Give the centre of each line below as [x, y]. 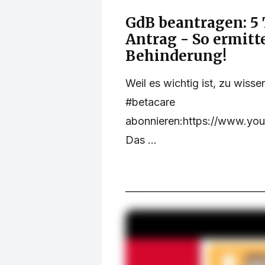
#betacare [150, 102]
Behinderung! [176, 56]
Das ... [141, 140]
